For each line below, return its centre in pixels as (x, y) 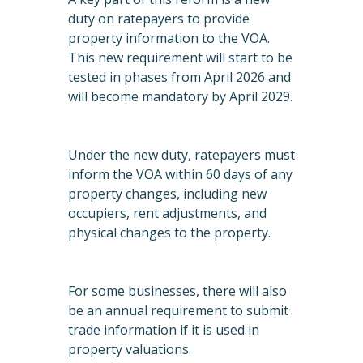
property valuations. (130, 350)
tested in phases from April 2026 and (179, 77)
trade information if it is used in (164, 330)
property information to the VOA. (169, 38)
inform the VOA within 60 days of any (180, 175)
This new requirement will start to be (180, 58)
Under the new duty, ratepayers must (181, 155)
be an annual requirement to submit (178, 311)
